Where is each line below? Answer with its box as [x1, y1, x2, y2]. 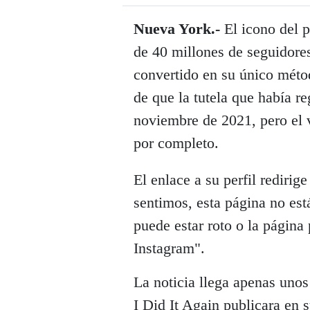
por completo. [134, 134, 219, 152]
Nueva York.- [134, 19, 220, 37]
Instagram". [134, 239, 205, 257]
